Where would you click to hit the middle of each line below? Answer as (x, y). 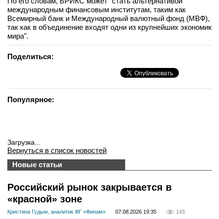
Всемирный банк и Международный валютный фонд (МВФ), (109, 18)
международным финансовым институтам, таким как (97, 10)
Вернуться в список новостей (57, 150)
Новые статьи (37, 164)
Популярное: (31, 99)
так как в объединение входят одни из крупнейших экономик (109, 27)
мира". (18, 36)
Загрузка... (24, 142)
